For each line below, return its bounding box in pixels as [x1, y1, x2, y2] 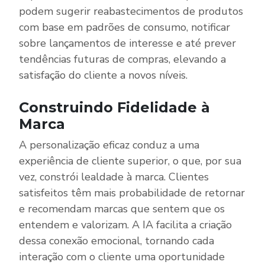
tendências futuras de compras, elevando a [19, 51, 226, 66]
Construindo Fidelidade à [19, 98, 210, 116]
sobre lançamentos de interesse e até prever [19, 35, 236, 50]
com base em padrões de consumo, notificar [19, 20, 230, 34]
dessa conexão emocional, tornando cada [19, 233, 214, 248]
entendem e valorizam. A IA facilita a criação [19, 217, 232, 232]
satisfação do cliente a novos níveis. [19, 67, 188, 82]
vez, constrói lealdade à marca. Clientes [19, 169, 209, 184]
